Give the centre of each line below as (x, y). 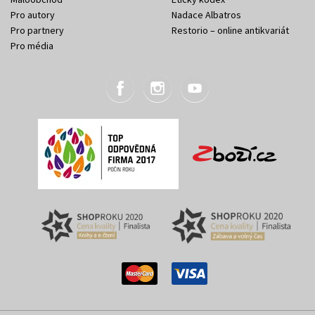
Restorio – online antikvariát (230, 30)
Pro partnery (37, 30)
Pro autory (33, 14)
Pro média (32, 45)
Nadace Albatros (206, 14)
